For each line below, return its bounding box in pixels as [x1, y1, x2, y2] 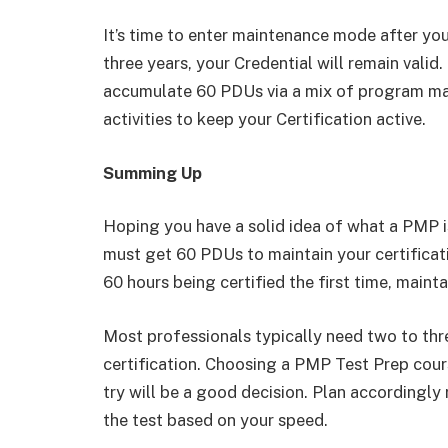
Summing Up [103, 162, 202, 183]
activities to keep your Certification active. [103, 109, 426, 130]
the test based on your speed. [103, 410, 328, 431]
